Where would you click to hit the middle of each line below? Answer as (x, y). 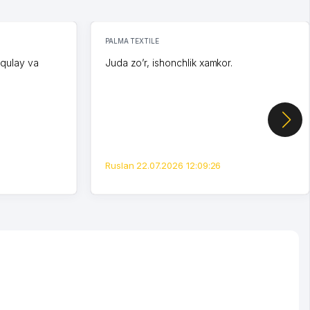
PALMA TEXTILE (132, 40)
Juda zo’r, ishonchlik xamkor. (169, 62)
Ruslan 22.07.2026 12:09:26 (163, 165)
